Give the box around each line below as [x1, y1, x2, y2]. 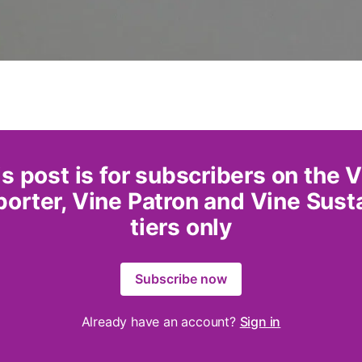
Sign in [239, 314, 281, 330]
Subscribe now [135, 271, 227, 288]
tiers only [129, 213, 232, 242]
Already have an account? [81, 314, 240, 330]
